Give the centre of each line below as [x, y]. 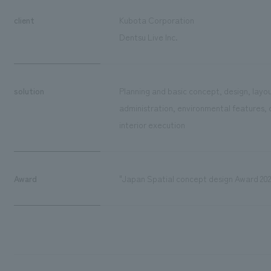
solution [29, 90]
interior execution [152, 124]
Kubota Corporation [156, 20]
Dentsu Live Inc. [148, 37]
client [24, 20]
